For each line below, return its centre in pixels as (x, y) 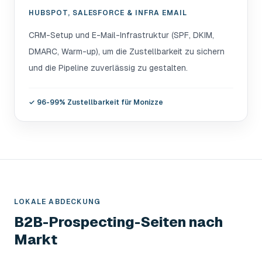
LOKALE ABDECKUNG (58, 202)
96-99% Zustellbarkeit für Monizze (100, 102)
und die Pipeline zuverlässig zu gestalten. (108, 68)
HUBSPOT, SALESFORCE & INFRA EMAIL (108, 13)
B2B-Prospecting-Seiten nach (118, 222)
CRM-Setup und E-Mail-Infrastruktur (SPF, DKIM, (121, 35)
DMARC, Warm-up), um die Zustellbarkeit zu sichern (127, 51)
